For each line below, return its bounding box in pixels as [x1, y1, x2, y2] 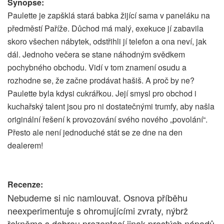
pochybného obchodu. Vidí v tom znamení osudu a [7, 61, 186, 73]
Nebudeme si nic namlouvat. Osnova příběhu [7, 191, 187, 204]
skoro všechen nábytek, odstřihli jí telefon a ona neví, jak [7, 35, 206, 47]
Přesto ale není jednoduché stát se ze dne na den [7, 126, 182, 138]
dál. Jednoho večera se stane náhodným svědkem [7, 48, 185, 60]
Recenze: [7, 178, 43, 190]
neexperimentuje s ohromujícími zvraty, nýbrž [7, 204, 188, 217]
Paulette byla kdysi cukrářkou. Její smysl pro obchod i [7, 87, 196, 99]
